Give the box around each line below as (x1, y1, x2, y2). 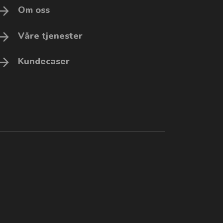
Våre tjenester (18, 29, 83, 42)
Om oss (18, 4, 50, 16)
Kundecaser (18, 55, 70, 67)
